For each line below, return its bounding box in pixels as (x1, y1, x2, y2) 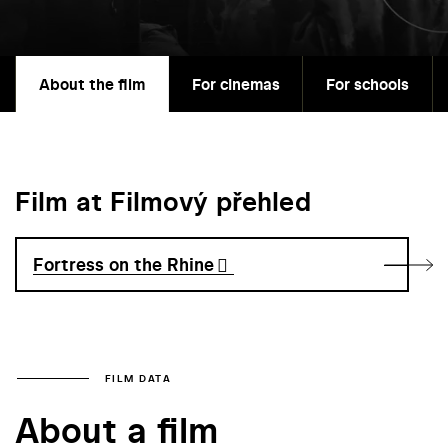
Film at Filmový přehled (15, 183, 311, 221)
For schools (326, 73, 410, 96)
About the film (38, 73, 145, 96)
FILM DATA (105, 371, 171, 385)
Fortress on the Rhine (33, 252, 215, 278)
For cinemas (191, 73, 280, 96)
